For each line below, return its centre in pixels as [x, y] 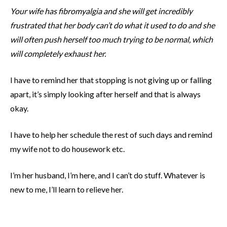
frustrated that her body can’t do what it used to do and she [112, 25]
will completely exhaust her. [58, 54]
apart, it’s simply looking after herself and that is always [105, 94]
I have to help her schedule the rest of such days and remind [111, 135]
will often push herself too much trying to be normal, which [111, 40]
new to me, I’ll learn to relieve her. [67, 190]
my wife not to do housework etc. [67, 149]
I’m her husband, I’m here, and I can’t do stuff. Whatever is [108, 175]
